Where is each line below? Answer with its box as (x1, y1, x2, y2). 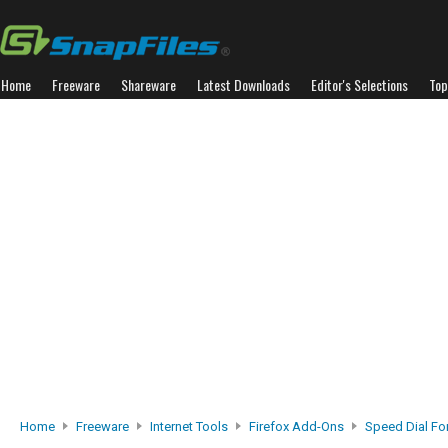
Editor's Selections (311, 74, 408, 95)
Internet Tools (150, 419, 228, 434)
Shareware (121, 74, 176, 95)
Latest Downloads (197, 74, 290, 95)
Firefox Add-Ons (249, 419, 344, 434)
